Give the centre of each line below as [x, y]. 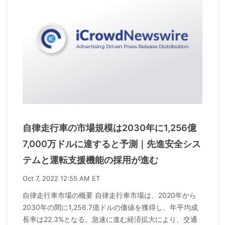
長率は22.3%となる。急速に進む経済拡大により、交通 [110, 219]
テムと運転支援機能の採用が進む [90, 160]
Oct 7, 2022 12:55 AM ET [61, 178]
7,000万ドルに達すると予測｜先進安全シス [112, 144]
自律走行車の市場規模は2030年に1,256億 [109, 128]
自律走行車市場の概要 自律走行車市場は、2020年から [109, 195]
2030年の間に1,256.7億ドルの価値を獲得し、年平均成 [110, 207]
